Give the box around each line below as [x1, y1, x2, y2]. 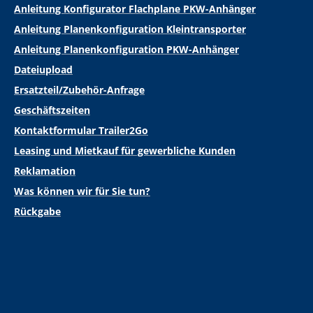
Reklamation [14, 164, 75, 178]
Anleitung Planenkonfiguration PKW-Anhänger [14, 43, 239, 57]
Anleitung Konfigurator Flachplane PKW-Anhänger [14, 2, 256, 16]
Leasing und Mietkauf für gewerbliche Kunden [14, 144, 235, 158]
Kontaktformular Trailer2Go [14, 124, 148, 138]
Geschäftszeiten [14, 103, 90, 117]
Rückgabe [14, 205, 61, 219]
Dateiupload [14, 63, 73, 77]
